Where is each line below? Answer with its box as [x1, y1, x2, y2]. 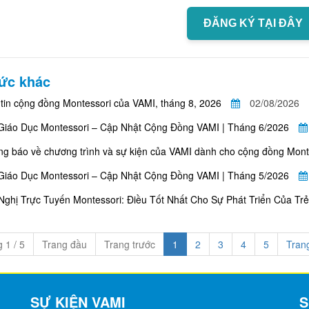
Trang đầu [42, 237, 87, 251]
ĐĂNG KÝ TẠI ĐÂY [203, 17, 303, 29]
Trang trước [104, 237, 155, 251]
